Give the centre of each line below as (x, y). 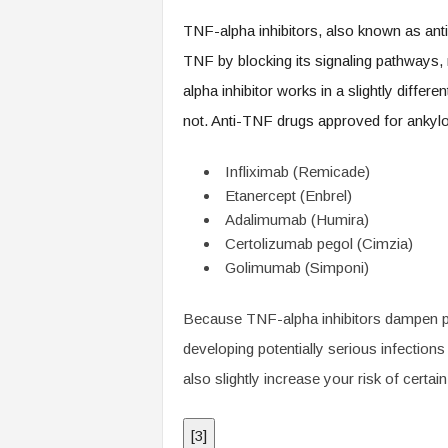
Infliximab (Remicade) (297, 171)
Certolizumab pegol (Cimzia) (318, 243)
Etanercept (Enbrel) (288, 195)
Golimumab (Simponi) (296, 267)
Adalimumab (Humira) (296, 219)
